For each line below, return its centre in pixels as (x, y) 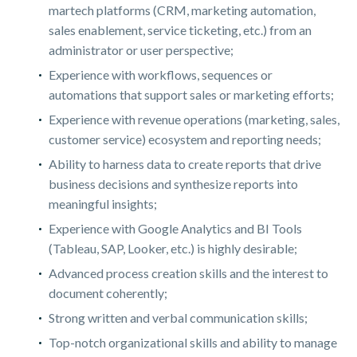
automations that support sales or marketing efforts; (191, 94)
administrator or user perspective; (141, 49)
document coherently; (108, 292)
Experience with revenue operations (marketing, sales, (194, 119)
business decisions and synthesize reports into (173, 183)
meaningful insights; (103, 203)
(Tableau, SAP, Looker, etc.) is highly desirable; (173, 248)
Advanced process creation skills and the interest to (188, 273)
